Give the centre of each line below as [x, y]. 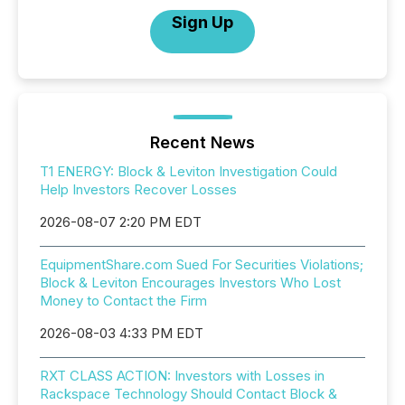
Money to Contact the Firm [123, 301]
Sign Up [202, 22]
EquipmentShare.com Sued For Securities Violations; [202, 264]
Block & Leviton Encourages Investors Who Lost [190, 283]
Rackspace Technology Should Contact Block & [188, 394]
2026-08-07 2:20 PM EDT [121, 222]
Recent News [202, 142]
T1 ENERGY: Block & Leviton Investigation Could [188, 171]
